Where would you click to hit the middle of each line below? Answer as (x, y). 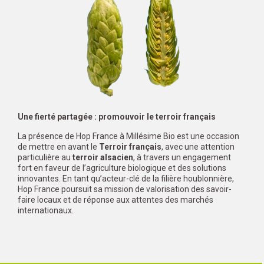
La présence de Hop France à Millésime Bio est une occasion (128, 136)
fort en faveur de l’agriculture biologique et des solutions (122, 168)
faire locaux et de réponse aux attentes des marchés (115, 199)
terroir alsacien (103, 157)
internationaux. (46, 210)
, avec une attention (198, 146)
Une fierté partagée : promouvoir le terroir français (117, 116)
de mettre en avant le (58, 146)
